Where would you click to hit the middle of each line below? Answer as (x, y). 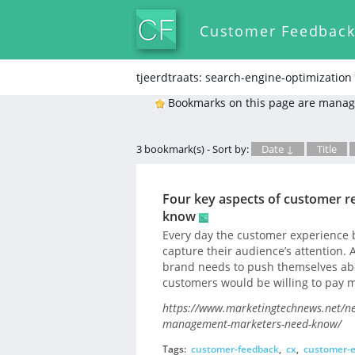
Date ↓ (278, 149)
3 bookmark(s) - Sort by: (194, 149)
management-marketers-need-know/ (252, 324)
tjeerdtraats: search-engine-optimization (244, 77)
